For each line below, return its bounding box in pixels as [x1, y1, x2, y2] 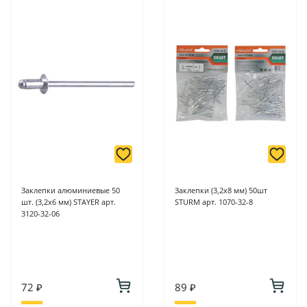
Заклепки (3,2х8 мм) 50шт [175, 185, 267, 196]
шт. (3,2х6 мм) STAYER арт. [21, 197, 116, 208]
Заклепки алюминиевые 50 [21, 185, 120, 196]
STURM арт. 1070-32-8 [175, 197, 253, 208]
